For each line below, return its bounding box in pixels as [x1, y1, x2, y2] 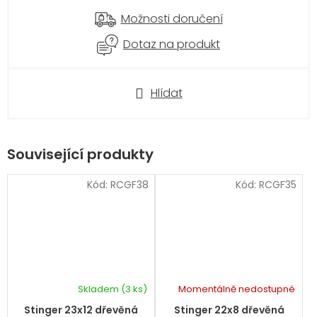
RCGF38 [110, 177, 149, 192]
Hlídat [150, 85, 183, 101]
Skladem [78, 282, 121, 296]
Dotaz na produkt [123, 36, 220, 52]
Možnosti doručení [120, 11, 223, 27]
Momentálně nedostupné [178, 282, 295, 296]
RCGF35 [259, 177, 296, 192]
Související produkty [7, 144, 154, 164]
